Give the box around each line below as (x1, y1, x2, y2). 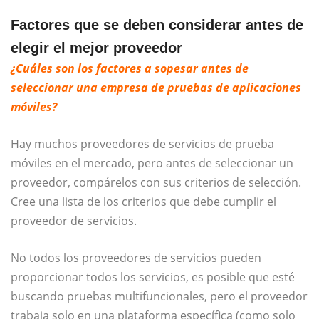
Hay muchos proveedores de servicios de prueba (11, 135, 274, 152)
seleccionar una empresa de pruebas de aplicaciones (11, 79, 301, 95)
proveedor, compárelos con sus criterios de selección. (11, 174, 301, 190)
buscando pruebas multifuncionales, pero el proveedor (11, 288, 308, 304)
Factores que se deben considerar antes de (11, 16, 303, 33)
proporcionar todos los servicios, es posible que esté (11, 268, 295, 285)
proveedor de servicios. (11, 212, 137, 229)
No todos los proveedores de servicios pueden (11, 249, 261, 266)
